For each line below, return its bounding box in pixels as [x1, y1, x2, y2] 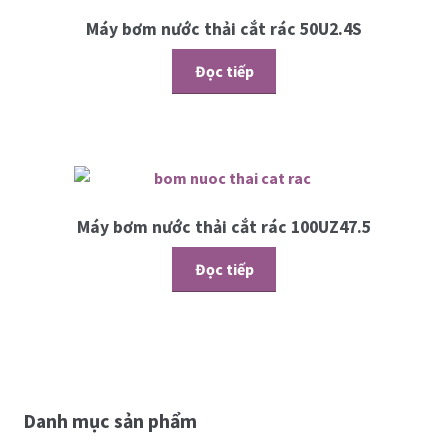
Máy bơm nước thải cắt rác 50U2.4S [86, 17, 362, 40]
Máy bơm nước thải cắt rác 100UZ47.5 [77, 215, 371, 238]
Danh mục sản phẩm [22, 408, 197, 434]
